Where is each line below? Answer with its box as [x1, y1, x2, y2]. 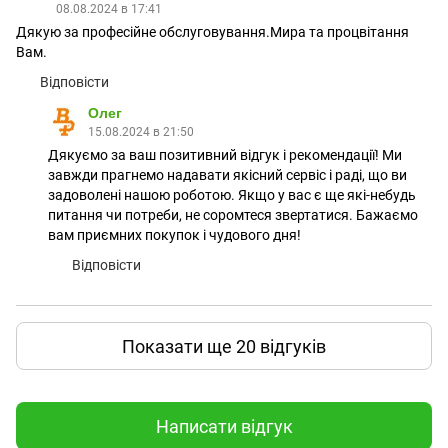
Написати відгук [155, 415, 293, 437]
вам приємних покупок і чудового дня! [48, 227, 301, 243]
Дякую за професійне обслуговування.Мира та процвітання [16, 24, 409, 40]
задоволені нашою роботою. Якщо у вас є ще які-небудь [48, 187, 416, 203]
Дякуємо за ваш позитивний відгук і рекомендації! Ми [48, 147, 402, 163]
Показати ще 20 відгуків [122, 335, 326, 357]
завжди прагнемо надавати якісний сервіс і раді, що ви [48, 167, 407, 183]
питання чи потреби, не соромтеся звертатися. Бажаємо [48, 207, 418, 223]
